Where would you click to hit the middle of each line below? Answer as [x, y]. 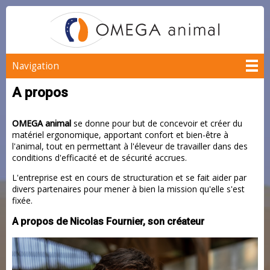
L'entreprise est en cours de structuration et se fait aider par [129, 177]
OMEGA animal [42, 123]
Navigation [36, 66]
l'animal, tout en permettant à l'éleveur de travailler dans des [130, 146]
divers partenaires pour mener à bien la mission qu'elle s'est [128, 189]
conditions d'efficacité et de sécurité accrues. [99, 158]
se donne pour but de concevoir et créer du [157, 123]
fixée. [22, 200]
